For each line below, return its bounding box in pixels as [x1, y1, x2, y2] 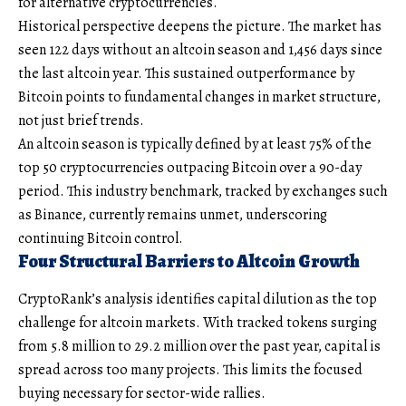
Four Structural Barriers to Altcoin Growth [18, 248, 360, 274]
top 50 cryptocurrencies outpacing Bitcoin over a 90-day [18, 157, 362, 178]
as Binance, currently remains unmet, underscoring [18, 204, 327, 225]
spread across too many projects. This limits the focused [18, 360, 362, 381]
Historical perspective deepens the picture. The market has [18, 15, 382, 36]
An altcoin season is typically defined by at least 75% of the [18, 133, 372, 154]
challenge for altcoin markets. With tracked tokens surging [18, 313, 377, 333]
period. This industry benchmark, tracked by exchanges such [18, 180, 388, 201]
